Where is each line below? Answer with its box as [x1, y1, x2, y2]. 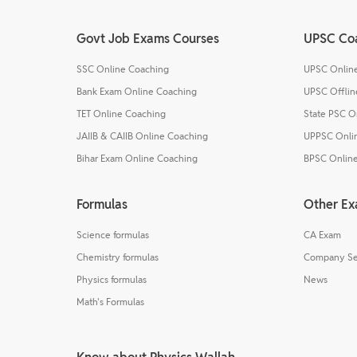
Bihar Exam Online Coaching [76, 151, 198, 164]
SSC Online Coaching [76, 62, 169, 75]
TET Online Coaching [76, 107, 166, 120]
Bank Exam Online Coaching [76, 84, 197, 97]
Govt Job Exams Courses [76, 29, 219, 47]
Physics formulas [76, 273, 147, 285]
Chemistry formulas [76, 250, 159, 263]
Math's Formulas [76, 295, 144, 308]
